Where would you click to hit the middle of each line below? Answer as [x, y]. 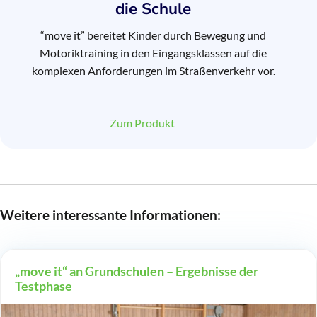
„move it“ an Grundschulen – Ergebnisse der [137, 271]
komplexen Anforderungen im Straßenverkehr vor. [153, 70]
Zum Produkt [142, 122]
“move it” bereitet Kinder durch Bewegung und [153, 35]
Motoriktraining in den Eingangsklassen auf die [153, 52]
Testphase [44, 286]
